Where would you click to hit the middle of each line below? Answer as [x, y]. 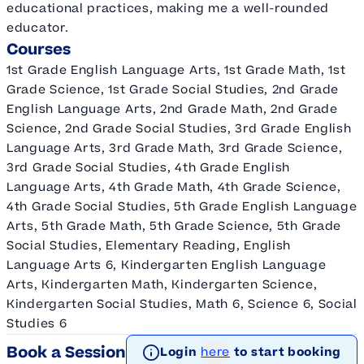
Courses [39, 49]
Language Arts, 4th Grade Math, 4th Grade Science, [174, 187]
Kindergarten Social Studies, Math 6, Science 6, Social [182, 304]
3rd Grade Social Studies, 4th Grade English [149, 167]
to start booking [287, 352]
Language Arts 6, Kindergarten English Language [167, 265]
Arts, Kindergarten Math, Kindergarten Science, [162, 284]
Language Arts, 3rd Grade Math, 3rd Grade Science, [175, 148]
